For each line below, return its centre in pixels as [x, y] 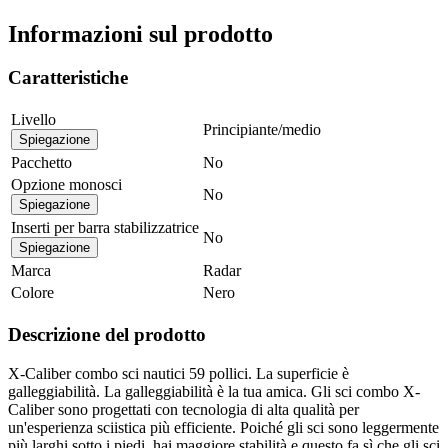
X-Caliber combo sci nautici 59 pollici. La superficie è [178, 373]
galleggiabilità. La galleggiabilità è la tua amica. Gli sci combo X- [214, 391]
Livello [33, 120]
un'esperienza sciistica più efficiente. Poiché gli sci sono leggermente [223, 427]
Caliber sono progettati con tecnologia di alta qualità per [183, 409]
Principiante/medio [262, 130]
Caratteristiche [68, 78]
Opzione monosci [66, 185]
